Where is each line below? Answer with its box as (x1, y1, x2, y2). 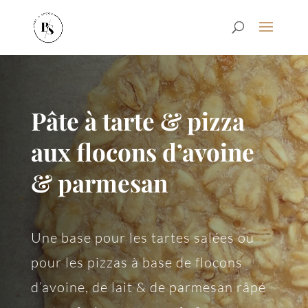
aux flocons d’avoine (30, 135, 254, 168)
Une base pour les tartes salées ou (30, 228, 254, 246)
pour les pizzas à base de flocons (30, 253, 243, 271)
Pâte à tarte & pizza (30, 104, 245, 137)
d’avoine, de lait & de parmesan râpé (30, 278, 266, 296)
